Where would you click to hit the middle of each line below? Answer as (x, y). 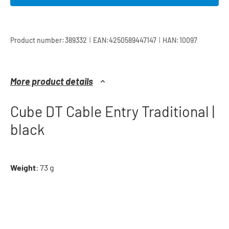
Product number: (37, 40)
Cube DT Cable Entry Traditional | (112, 111)
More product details (52, 82)
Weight (23, 168)
